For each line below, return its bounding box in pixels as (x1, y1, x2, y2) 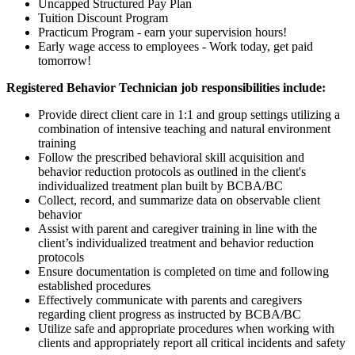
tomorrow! (38, 53, 91, 67)
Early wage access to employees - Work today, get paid (38, 39, 313, 53)
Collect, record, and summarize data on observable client (38, 193, 320, 207)
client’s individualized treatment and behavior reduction (38, 235, 314, 250)
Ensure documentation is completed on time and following (38, 264, 329, 278)
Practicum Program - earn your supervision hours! (38, 25, 287, 39)
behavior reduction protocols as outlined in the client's (38, 164, 306, 178)
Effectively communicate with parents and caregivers (38, 292, 302, 307)
